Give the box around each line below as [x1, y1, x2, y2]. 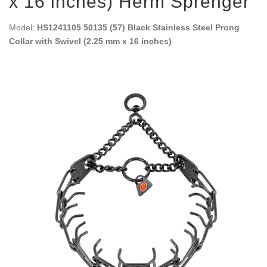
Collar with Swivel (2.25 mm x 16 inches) [9, 36, 172, 46]
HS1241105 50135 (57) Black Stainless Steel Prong [37, 23, 240, 32]
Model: [9, 23, 37, 32]
